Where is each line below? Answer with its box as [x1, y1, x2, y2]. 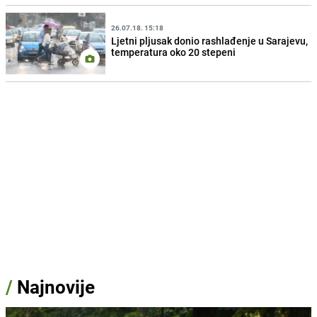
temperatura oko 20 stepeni [111, 45, 236, 59]
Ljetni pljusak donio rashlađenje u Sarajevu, [111, 34, 309, 48]
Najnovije [17, 274, 95, 299]
